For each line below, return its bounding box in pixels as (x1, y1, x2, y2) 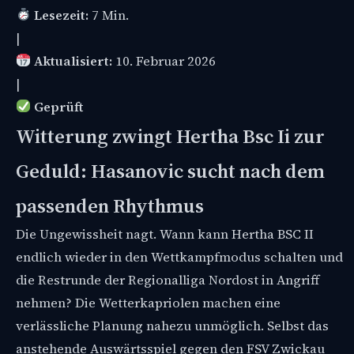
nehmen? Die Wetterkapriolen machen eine (16, 293, 281, 312)
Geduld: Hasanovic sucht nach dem (16, 156, 325, 184)
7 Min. (88, 6, 129, 24)
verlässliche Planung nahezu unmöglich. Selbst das (16, 316, 329, 335)
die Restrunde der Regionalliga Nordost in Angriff (16, 270, 319, 289)
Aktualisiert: (33, 51, 112, 70)
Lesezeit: (33, 6, 88, 24)
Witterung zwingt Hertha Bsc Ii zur (16, 122, 325, 149)
